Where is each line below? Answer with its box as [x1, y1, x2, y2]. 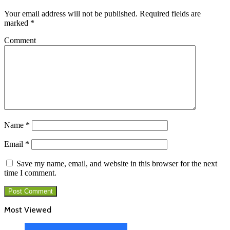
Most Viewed [4, 205, 51, 215]
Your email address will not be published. [4, 9, 138, 18]
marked [4, 18, 30, 28]
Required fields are [138, 9, 201, 18]
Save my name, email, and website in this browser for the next [16, 159, 217, 168]
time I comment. [4, 168, 56, 178]
